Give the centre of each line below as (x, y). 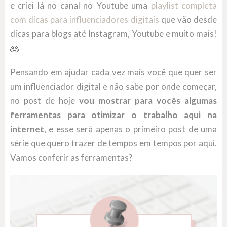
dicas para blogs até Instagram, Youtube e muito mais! (113, 34)
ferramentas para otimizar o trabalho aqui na (113, 115)
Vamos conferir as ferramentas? (71, 158)
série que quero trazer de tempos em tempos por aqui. (113, 143)
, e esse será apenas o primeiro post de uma (130, 129)
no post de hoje (45, 101)
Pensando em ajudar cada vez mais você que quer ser (113, 72)
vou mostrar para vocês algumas (148, 101)
